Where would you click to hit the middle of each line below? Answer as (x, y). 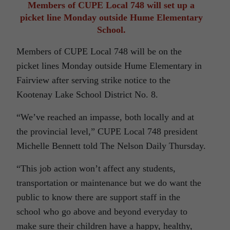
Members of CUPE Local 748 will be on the (99, 51)
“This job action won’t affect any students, (96, 168)
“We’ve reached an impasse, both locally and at (105, 117)
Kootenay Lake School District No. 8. (87, 94)
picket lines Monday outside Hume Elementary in (109, 65)
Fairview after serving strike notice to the (93, 80)
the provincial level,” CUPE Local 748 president (107, 131)
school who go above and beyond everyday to (102, 211)
